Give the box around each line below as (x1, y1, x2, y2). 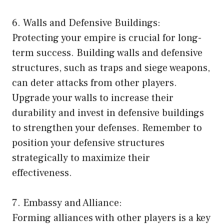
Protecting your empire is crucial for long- (12, 31, 201, 44)
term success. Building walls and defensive (12, 46, 202, 59)
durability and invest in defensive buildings (12, 106, 204, 119)
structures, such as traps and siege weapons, (12, 61, 210, 74)
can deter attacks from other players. (12, 76, 177, 89)
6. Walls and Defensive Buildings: (12, 16, 160, 29)
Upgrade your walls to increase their (12, 91, 173, 104)
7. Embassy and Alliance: (12, 196, 122, 209)
